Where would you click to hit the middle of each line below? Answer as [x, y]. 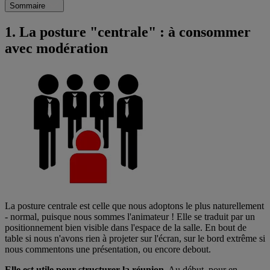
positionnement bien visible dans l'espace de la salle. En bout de [126, 228]
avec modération [56, 48]
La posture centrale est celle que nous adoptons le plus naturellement [134, 206]
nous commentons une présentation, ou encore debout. [108, 250]
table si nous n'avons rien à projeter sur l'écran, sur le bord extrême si [135, 239]
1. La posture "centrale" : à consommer [128, 32]
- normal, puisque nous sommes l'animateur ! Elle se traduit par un [130, 217]
